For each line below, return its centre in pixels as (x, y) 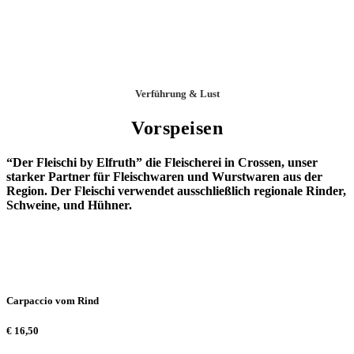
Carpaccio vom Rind (53, 300)
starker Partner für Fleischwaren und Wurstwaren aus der (164, 177)
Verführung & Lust (177, 93)
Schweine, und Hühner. (69, 205)
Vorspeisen (177, 128)
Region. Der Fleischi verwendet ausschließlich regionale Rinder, (176, 191)
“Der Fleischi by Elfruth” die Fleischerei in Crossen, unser (162, 163)
